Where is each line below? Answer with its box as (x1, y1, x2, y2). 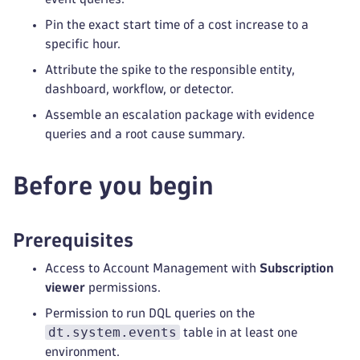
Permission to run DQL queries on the (45, 307, 255, 319)
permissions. (85, 281, 161, 293)
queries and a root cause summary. (45, 128, 245, 140)
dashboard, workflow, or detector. (45, 83, 234, 95)
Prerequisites (13, 231, 133, 249)
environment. (45, 346, 120, 358)
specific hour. (45, 38, 121, 50)
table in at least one (180, 326, 297, 338)
